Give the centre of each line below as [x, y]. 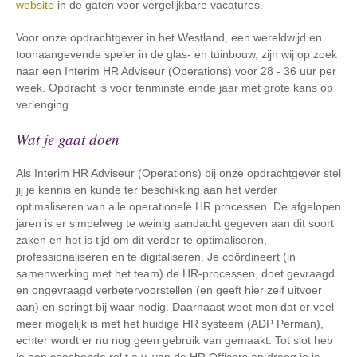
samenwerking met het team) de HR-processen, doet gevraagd [175, 273]
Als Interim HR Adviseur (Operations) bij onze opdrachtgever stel [178, 173]
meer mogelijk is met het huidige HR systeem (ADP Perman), [170, 324]
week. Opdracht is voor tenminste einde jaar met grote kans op [175, 88]
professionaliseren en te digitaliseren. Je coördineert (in [156, 257]
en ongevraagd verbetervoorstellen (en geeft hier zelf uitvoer [169, 290]
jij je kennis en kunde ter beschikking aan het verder [147, 190]
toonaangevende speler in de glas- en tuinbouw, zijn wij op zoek [177, 54]
